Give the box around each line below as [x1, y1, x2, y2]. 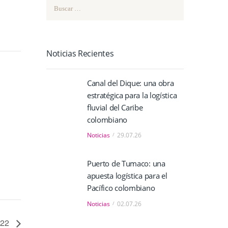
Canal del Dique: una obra [87, 77, 174, 88]
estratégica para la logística [87, 90, 177, 100]
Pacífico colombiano [87, 183, 155, 193]
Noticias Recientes [46, 48, 114, 60]
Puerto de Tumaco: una [87, 158, 165, 169]
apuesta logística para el [87, 170, 167, 181]
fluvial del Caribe [87, 102, 143, 112]
